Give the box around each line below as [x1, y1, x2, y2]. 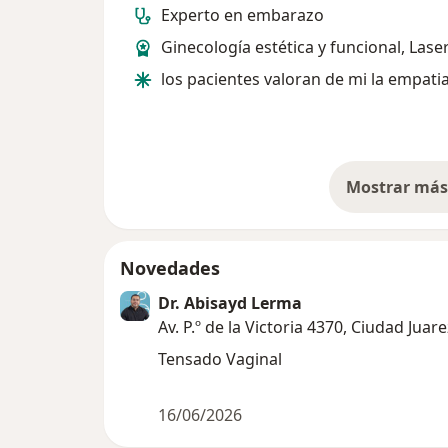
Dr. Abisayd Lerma [158, 292, 302, 315]
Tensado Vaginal [158, 348, 282, 371]
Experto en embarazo [161, 4, 324, 27]
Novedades [120, 256, 220, 281]
